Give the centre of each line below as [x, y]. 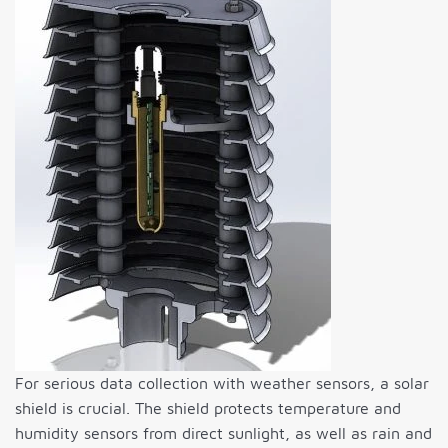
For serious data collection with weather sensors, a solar [222, 382]
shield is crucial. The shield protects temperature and [208, 407]
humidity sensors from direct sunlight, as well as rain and [223, 432]
